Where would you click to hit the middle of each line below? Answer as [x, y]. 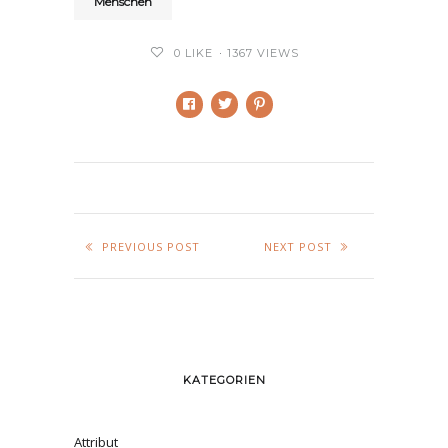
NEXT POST [297, 246]
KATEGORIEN [224, 380]
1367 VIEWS [262, 53]
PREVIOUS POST [150, 246]
